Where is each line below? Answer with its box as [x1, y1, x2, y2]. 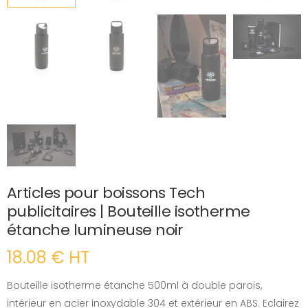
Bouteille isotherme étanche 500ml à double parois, [7, 278, 262, 293]
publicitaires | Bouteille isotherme [7, 201, 250, 223]
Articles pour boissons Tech [7, 182, 206, 204]
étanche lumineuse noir [7, 219, 184, 241]
